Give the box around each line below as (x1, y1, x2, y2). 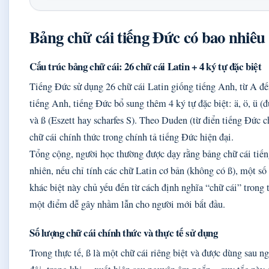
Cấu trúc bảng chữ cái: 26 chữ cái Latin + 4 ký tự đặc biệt (29, 59, 262, 74)
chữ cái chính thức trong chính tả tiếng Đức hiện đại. (29, 130, 234, 144)
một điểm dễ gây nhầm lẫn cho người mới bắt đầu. (29, 198, 225, 211)
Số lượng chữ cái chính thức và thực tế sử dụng (29, 225, 218, 240)
